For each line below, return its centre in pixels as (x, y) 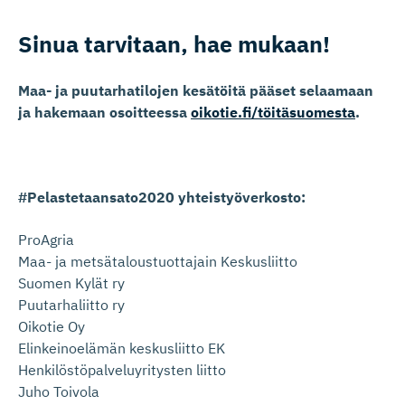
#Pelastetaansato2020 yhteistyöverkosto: (162, 197)
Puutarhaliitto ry (71, 305)
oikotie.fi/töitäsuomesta (273, 112)
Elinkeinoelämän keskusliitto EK (122, 348)
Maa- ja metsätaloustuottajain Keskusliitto (158, 261)
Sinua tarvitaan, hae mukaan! (174, 44)
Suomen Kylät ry (71, 283)
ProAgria (46, 240)
